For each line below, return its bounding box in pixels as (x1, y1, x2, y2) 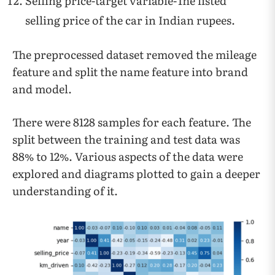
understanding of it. (12, 182, 118, 199)
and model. (12, 80, 72, 97)
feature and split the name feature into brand (12, 63, 248, 80)
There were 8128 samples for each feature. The (12, 114, 251, 130)
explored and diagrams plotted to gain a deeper (12, 165, 260, 182)
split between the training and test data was (12, 131, 240, 147)
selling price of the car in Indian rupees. (25, 12, 235, 28)
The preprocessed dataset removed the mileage (12, 46, 257, 63)
